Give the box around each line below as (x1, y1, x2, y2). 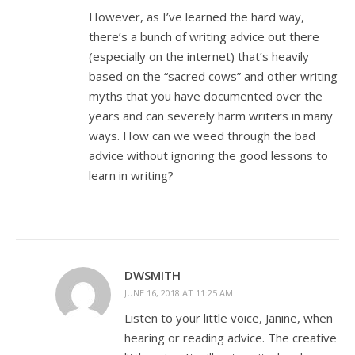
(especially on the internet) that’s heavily (89, 48, 309, 64)
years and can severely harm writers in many (89, 108, 333, 124)
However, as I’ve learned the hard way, (89, 9, 304, 25)
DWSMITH (124, 267, 181, 283)
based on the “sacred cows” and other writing (89, 68, 338, 84)
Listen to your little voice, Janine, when (124, 310, 333, 326)
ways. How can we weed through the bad (89, 128, 315, 143)
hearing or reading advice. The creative (124, 330, 337, 345)
